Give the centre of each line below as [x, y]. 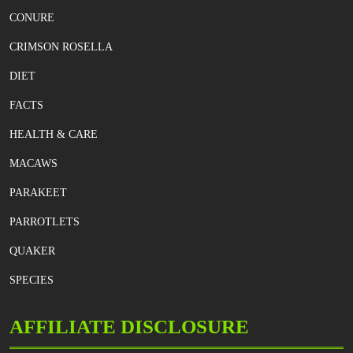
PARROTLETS [45, 221]
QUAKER [32, 251]
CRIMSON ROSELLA [61, 46]
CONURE [32, 17]
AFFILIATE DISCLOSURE [129, 326]
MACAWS [33, 163]
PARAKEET [38, 192]
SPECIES [32, 280]
